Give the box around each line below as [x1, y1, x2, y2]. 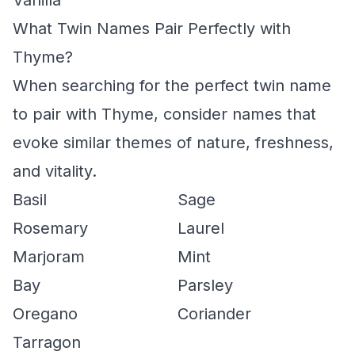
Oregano [13, 304, 78, 323]
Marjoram [13, 247, 85, 266]
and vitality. [13, 162, 97, 181]
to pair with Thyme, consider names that [13, 105, 316, 124]
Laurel [177, 219, 224, 238]
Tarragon [13, 333, 81, 352]
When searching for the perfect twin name [13, 76, 331, 95]
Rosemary [13, 219, 88, 238]
